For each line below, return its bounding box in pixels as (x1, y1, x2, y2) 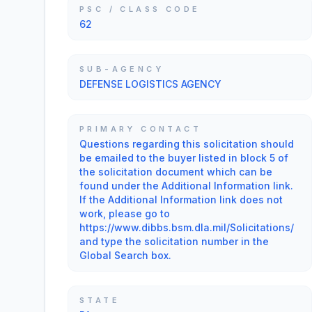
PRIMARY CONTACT (79, 124, 201, 134)
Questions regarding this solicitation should (79, 138, 294, 150)
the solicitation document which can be (79, 166, 272, 178)
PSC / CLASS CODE (79, 4, 201, 14)
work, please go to (79, 208, 170, 219)
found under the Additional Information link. (79, 180, 293, 192)
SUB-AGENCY (79, 64, 164, 74)
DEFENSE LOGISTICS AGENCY (79, 78, 221, 90)
